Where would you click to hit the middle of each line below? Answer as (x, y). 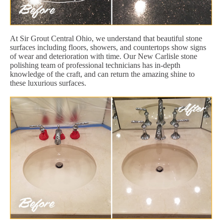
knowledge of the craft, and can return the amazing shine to (102, 74)
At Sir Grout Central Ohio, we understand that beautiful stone (106, 38)
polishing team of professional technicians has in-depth (95, 65)
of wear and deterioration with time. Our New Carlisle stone (104, 56)
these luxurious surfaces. (48, 83)
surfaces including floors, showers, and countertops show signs (108, 47)
